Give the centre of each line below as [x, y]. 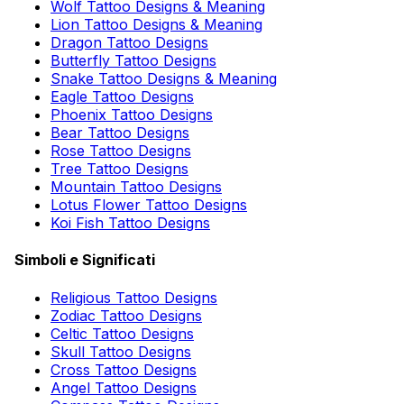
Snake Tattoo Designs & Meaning [164, 79]
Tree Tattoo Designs [119, 169]
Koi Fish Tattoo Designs [130, 223]
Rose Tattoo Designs [121, 151]
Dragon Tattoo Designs [129, 43]
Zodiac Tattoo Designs [126, 315]
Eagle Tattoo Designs [122, 97]
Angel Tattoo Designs [124, 387]
